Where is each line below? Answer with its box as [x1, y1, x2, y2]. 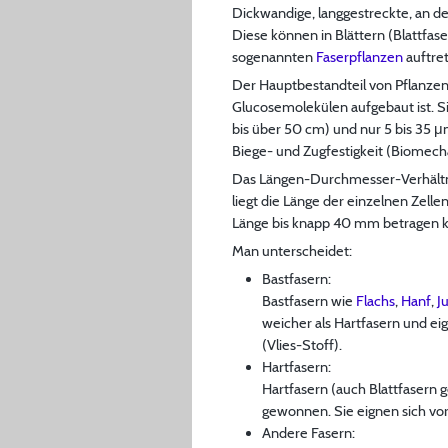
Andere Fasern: [262, 423, 355, 442]
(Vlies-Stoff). [262, 335, 342, 354]
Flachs [356, 291, 395, 310]
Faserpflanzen [316, 47, 403, 66]
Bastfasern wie [262, 291, 356, 310]
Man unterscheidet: [232, 241, 352, 260]
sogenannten [232, 47, 316, 66]
